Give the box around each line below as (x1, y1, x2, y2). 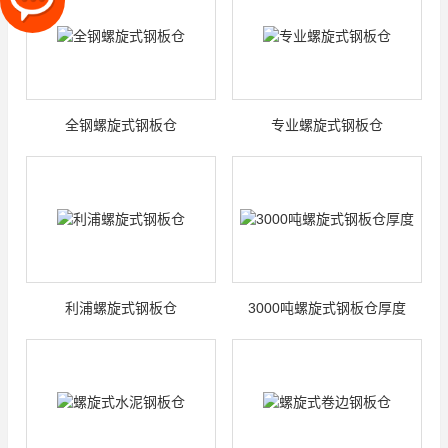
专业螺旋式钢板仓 (271, 116, 383, 133)
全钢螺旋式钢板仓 (65, 116, 177, 133)
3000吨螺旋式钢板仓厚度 (248, 299, 406, 316)
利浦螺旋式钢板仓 (65, 299, 177, 316)
